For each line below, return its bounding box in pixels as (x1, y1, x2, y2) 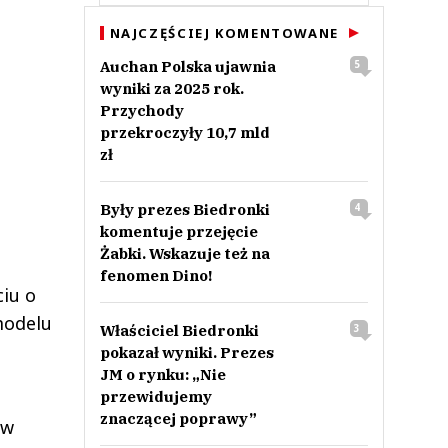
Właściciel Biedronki (99, 321, 259, 340)
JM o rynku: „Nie (99, 365, 226, 384)
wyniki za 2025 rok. (99, 79, 244, 98)
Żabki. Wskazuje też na (99, 244, 270, 263)
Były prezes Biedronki (99, 200, 270, 219)
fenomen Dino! (99, 266, 212, 285)
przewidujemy (99, 387, 212, 406)
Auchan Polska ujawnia (99, 57, 276, 76)
